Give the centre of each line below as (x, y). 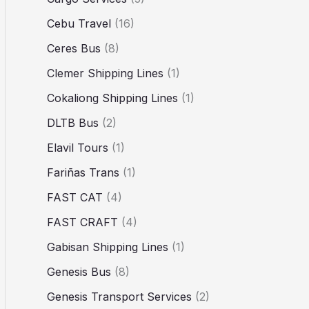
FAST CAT (75, 197)
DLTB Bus (73, 122)
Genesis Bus (79, 271)
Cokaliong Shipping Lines (112, 98)
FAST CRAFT (82, 222)
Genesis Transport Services (119, 296)
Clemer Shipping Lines (105, 73)
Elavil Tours (78, 147)
